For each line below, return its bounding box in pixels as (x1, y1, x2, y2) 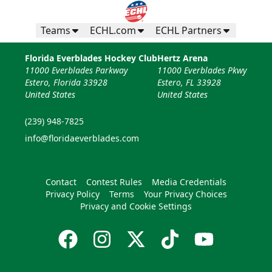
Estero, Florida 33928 (25, 76, 107, 89)
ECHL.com (90, 24, 136, 38)
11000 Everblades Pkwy (157, 64, 247, 76)
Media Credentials (152, 176, 226, 188)
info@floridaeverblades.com (25, 132, 139, 144)
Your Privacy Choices (143, 188, 227, 200)
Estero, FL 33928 (157, 76, 221, 89)
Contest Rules (86, 176, 142, 188)
